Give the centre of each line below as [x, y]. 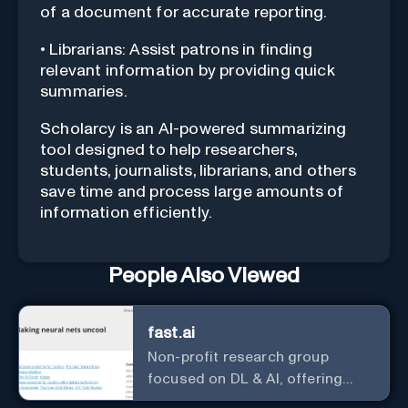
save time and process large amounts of [192, 192]
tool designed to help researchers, [168, 150]
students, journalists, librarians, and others [198, 171]
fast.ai [171, 333]
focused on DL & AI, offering [245, 378]
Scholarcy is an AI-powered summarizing [194, 129]
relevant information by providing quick [188, 71]
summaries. [84, 92]
